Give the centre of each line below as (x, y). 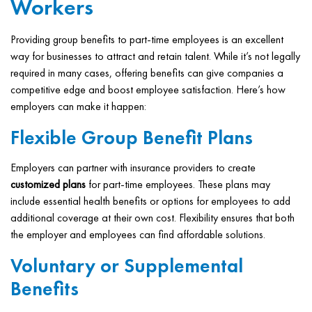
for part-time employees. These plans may (178, 184)
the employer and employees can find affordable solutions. (138, 234)
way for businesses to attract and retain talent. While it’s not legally (155, 56)
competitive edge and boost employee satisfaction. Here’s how (148, 89)
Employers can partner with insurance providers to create (133, 167)
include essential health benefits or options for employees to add (150, 201)
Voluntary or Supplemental (127, 266)
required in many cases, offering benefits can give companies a (147, 73)
